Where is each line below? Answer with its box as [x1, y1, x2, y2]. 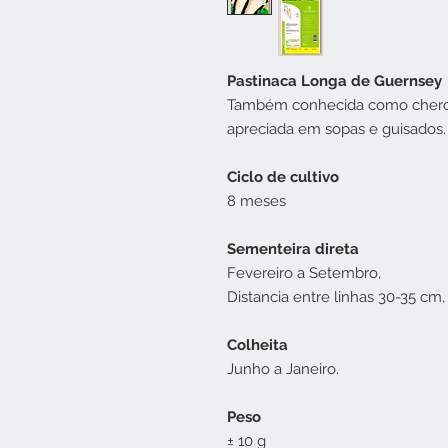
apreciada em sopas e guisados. [227, 120, 446, 138]
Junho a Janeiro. [227, 360, 339, 378]
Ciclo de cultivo [227, 168, 339, 186]
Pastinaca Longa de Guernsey [227, 72, 442, 90]
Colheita [227, 336, 288, 354]
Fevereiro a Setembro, [227, 264, 381, 282]
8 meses [227, 192, 286, 210]
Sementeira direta [227, 240, 359, 258]
